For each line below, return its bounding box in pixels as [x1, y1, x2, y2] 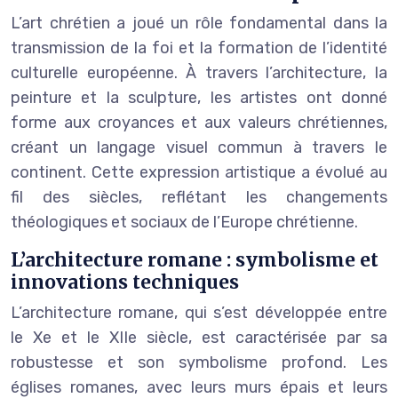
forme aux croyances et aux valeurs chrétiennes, [11, 112, 387, 132]
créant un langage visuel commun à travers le [11, 137, 387, 157]
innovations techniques [11, 269, 239, 294]
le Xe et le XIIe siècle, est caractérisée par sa [11, 327, 387, 347]
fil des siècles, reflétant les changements [11, 187, 387, 207]
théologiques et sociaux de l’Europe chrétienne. [11, 211, 358, 232]
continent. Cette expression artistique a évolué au [11, 162, 387, 182]
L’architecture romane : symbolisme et [11, 247, 378, 272]
